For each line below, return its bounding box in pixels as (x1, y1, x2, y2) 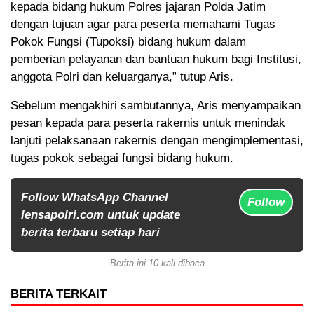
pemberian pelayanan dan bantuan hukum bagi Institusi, (11, 53, 301, 67)
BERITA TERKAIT (11, 287, 107, 301)
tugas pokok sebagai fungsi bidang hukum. (11, 151, 233, 165)
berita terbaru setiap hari (21, 226, 160, 240)
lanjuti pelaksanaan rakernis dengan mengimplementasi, (11, 134, 303, 148)
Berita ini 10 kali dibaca (109, 258, 205, 269)
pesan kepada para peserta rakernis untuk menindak (11, 116, 285, 130)
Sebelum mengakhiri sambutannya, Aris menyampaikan (11, 99, 301, 113)
